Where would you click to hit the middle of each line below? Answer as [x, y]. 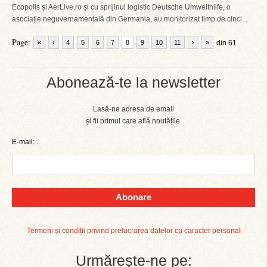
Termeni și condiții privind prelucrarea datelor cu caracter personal [133, 231]
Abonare [133, 197]
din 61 [226, 43]
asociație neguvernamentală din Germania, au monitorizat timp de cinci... [130, 19]
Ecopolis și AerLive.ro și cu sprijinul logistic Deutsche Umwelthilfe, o [121, 7]
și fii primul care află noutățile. [133, 121]
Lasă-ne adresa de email [133, 109]
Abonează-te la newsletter [133, 82]
